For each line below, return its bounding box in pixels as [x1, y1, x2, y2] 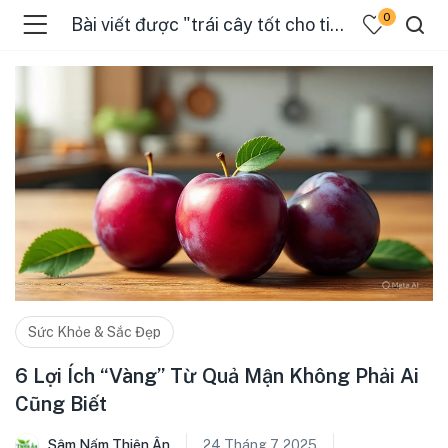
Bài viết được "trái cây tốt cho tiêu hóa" [330, 14, 344, 35]
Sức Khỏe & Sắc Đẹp [28, 324, 161, 341]
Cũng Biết [15, 392, 107, 417]
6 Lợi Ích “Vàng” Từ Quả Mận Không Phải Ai [15, 364, 419, 389]
